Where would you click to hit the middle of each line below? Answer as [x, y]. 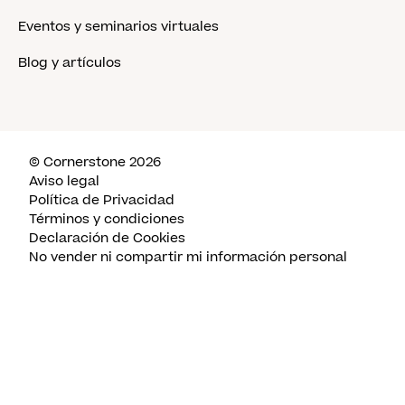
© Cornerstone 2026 [95, 162]
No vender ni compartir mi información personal [188, 257]
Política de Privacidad [102, 200]
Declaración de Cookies [107, 238]
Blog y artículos [70, 63]
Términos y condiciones [107, 219]
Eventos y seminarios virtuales [118, 27]
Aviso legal [64, 181]
